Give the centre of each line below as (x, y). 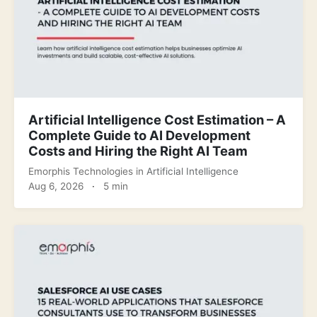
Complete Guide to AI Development (139, 136)
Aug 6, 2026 (56, 186)
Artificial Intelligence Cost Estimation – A (157, 120)
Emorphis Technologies (82, 172)
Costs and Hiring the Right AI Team (138, 151)
